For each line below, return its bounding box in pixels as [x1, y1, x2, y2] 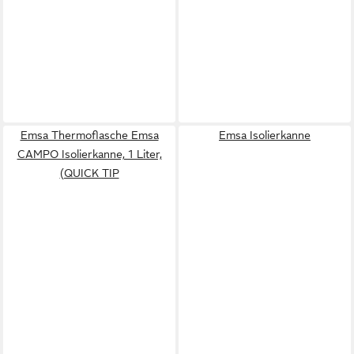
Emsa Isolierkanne [219, 128, 311, 141]
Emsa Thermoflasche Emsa [20, 128, 159, 141]
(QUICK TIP [59, 166, 119, 179]
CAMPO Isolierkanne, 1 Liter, [17, 147, 162, 160]
